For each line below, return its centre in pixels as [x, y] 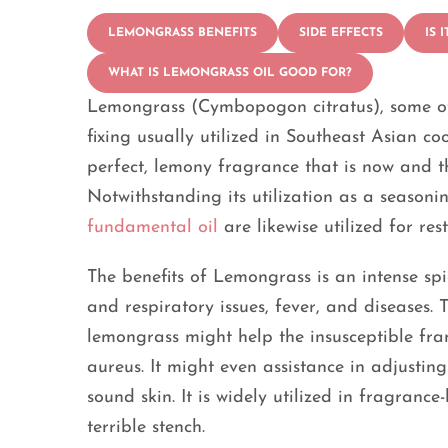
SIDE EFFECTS [341, 33]
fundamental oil [152, 228]
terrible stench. [149, 428]
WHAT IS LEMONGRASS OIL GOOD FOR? [230, 73]
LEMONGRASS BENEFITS [182, 33]
